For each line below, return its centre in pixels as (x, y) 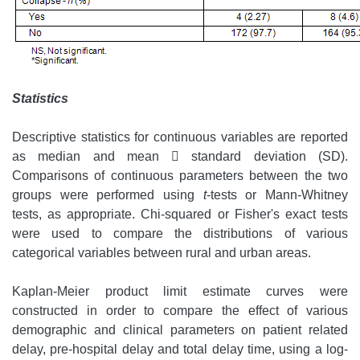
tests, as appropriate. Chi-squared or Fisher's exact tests (180, 215)
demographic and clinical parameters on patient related (180, 330)
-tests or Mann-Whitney (277, 195)
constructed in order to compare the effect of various (180, 311)
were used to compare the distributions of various (180, 234)
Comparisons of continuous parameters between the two (180, 176)
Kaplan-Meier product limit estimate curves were (180, 292)
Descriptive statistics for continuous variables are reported (180, 137)
